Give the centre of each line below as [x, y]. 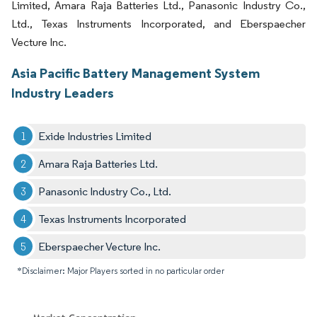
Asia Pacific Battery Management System [136, 73]
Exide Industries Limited [95, 136]
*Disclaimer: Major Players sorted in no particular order [121, 270]
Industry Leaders [63, 92]
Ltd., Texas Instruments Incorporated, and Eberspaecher [158, 23]
